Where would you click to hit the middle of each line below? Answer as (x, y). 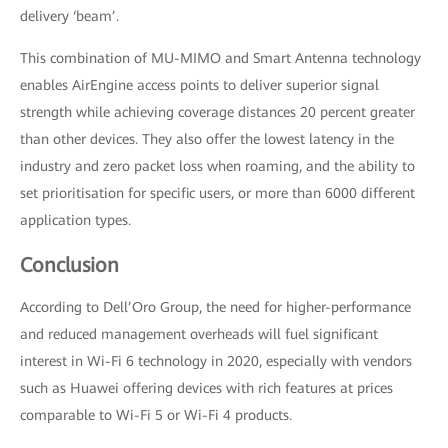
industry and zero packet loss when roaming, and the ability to (217, 166)
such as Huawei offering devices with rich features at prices (206, 388)
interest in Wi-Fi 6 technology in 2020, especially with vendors (216, 361)
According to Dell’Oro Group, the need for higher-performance (215, 307)
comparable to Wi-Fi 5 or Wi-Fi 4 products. (156, 415)
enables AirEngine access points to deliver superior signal (199, 85)
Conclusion (69, 265)
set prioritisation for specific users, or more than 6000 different (217, 193)
